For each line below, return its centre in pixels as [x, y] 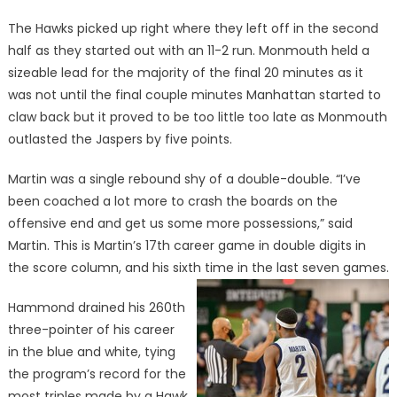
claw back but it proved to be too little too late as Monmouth [197, 117]
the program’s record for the [97, 374]
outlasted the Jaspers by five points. [120, 139]
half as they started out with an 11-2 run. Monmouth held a [188, 51]
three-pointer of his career [91, 330]
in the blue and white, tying [91, 352]
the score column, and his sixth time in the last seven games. [198, 268]
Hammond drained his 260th [96, 307]
